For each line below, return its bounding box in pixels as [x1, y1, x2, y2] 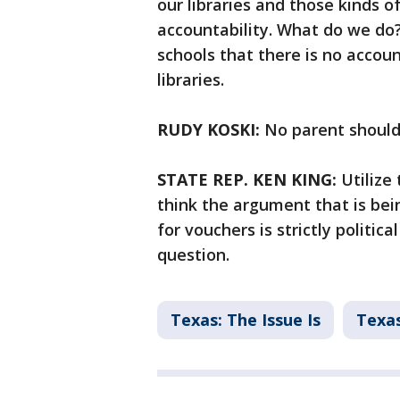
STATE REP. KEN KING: [157, 169, 337, 190]
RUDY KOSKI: [157, 119, 260, 140]
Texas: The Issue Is [171, 309, 321, 330]
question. [157, 244, 229, 265]
